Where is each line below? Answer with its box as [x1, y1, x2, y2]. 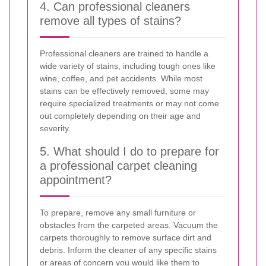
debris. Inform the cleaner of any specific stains [40, 245, 217, 255]
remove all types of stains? [40, 14, 181, 27]
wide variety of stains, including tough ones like [40, 61, 216, 71]
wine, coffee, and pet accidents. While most [40, 73, 202, 83]
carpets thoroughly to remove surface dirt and [40, 232, 211, 242]
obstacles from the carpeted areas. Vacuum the [40, 220, 218, 230]
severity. [40, 123, 71, 133]
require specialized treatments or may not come [40, 98, 219, 108]
